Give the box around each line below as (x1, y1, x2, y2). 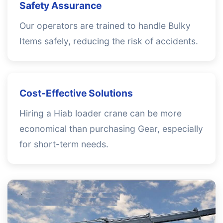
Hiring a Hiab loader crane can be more (19, 108, 182, 118)
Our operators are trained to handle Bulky (19, 20, 191, 31)
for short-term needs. (19, 139, 109, 149)
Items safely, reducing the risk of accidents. (19, 36, 198, 46)
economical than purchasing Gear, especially (19, 123, 203, 134)
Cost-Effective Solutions (19, 87, 133, 99)
